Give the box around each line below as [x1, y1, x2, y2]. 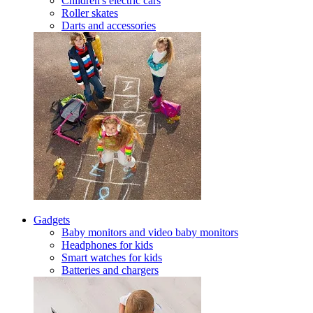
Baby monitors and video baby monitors [61, 226, 238, 238]
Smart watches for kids [61, 252, 162, 263]
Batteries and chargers [61, 264, 159, 276]
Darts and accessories [61, 20, 156, 31]
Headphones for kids [61, 239, 153, 251]
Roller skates [61, 7, 118, 19]
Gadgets [34, 214, 70, 226]
